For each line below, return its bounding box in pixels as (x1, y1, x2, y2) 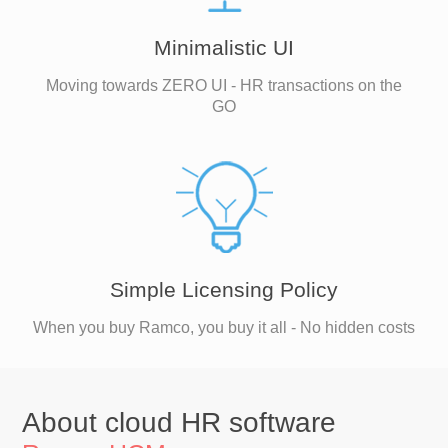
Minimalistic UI (154, 36, 294, 59)
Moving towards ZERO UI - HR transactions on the (46, 77, 402, 94)
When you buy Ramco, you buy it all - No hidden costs (33, 319, 415, 336)
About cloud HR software (22, 407, 337, 438)
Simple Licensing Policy (110, 278, 338, 301)
